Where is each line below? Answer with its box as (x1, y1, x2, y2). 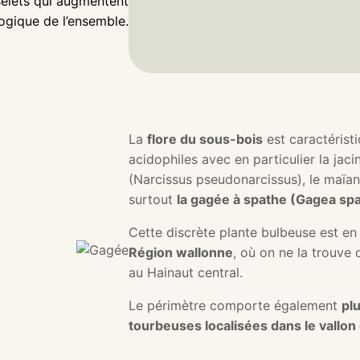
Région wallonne (129, 243, 233, 260)
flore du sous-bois (147, 130, 263, 147)
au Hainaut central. (129, 264, 243, 280)
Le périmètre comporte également (129, 297, 342, 313)
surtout (129, 190, 177, 207)
